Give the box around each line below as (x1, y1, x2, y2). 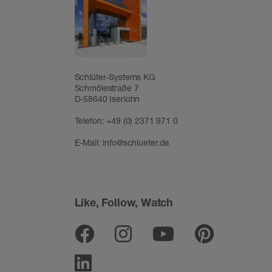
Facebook (93, 221, 178, 245)
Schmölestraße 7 (74, 82, 139, 93)
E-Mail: (74, 137, 103, 148)
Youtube (173, 221, 245, 245)
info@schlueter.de (103, 137, 170, 148)
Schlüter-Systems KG (74, 71, 155, 82)
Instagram (131, 221, 217, 245)
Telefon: (74, 115, 107, 126)
